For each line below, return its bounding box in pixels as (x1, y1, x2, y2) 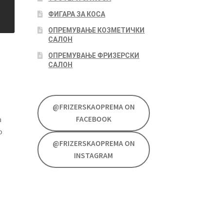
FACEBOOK (75, 114, 111, 124)
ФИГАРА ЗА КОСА (48, 10, 106, 18)
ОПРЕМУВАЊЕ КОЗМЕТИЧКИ (48, 26, 145, 34)
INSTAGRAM (74, 151, 113, 160)
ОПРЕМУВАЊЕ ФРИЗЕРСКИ (48, 51, 140, 59)
